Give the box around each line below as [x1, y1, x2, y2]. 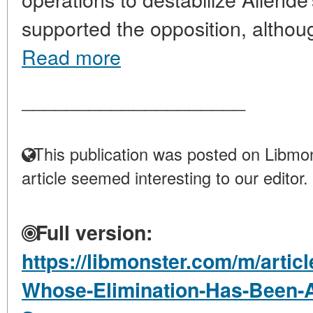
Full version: [30, 218, 152, 247]
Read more [22, 42, 121, 71]
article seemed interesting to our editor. [22, 166, 308, 189]
